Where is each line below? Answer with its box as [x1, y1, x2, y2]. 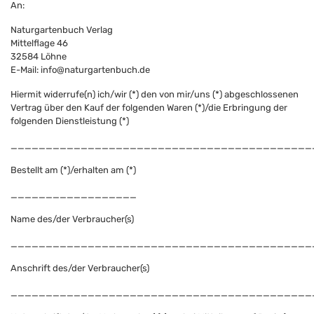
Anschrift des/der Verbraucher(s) [11, 263, 149, 273]
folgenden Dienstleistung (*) [11, 116, 129, 126]
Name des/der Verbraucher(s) [11, 214, 134, 224]
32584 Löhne [11, 51, 67, 62]
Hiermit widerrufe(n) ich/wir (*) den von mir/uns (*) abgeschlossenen [11, 89, 299, 100]
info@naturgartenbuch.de [41, 64, 150, 75]
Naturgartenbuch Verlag [11, 25, 113, 35]
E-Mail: [11, 64, 41, 75]
